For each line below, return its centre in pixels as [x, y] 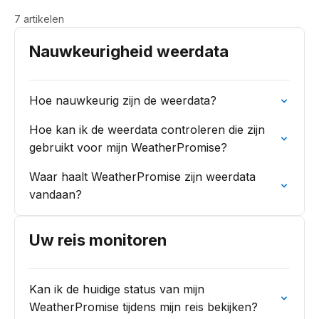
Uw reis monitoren [98, 240]
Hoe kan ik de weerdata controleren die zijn [147, 130]
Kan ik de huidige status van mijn [117, 289]
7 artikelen [39, 19]
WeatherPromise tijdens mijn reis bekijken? [143, 307]
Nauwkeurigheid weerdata [129, 51]
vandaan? [56, 194]
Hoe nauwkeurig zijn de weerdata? [123, 100]
